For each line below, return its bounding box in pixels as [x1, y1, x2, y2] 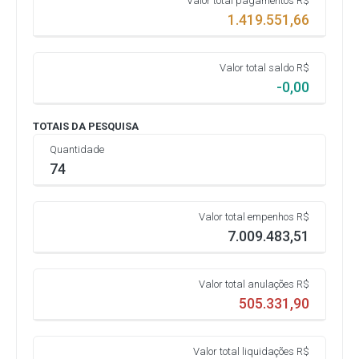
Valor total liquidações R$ [193, 345, 309, 357]
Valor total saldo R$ [220, 62, 309, 74]
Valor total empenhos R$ [199, 211, 309, 223]
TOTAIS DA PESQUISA [33, 120, 139, 132]
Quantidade [50, 143, 104, 155]
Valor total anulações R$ [199, 278, 309, 290]
